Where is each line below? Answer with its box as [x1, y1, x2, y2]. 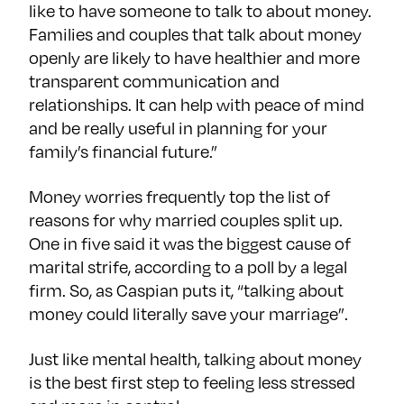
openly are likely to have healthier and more [29, 45, 360, 70]
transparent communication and [29, 69, 280, 94]
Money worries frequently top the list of [29, 184, 330, 209]
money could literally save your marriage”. [29, 301, 348, 326]
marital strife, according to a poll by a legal [29, 254, 347, 280]
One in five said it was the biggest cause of [29, 231, 351, 256]
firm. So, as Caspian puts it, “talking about [29, 278, 344, 303]
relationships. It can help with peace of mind [29, 92, 364, 117]
